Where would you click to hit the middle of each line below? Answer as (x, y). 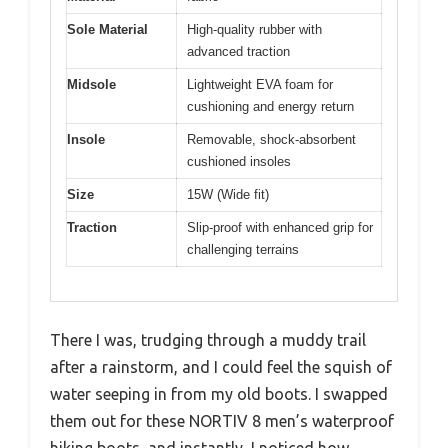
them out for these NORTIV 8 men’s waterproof (222, 421)
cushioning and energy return (270, 106)
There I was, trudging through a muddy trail (208, 340)
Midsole (91, 84)
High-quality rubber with (254, 29)
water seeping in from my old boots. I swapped (219, 394)
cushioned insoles (239, 161)
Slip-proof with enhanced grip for (280, 227)
